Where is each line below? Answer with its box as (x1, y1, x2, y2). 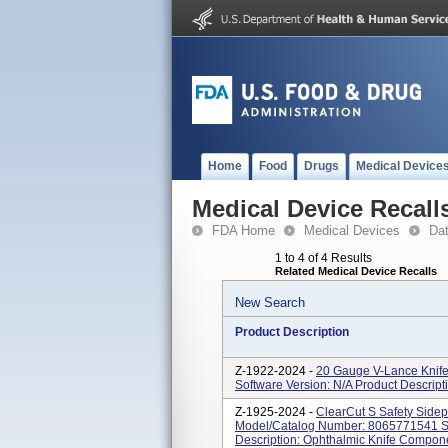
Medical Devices (304, 223, 400, 238)
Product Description (235, 325, 349, 339)
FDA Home (212, 223, 275, 238)
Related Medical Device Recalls (275, 265, 437, 277)
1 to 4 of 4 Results (275, 251, 372, 265)
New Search (235, 295, 305, 310)
